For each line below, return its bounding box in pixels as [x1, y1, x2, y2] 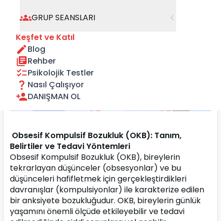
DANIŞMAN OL [28, 91, 80, 102]
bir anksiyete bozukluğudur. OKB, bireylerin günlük [10, 195, 201, 206]
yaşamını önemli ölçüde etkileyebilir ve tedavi [10, 206, 184, 217]
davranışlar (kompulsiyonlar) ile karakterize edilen [10, 184, 204, 195]
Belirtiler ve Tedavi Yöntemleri [10, 141, 130, 152]
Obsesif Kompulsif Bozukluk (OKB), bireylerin [10, 151, 180, 163]
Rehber [28, 55, 56, 67]
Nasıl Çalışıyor [28, 79, 84, 90]
